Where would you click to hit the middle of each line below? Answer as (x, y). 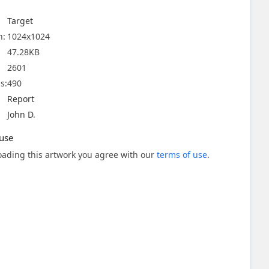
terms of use (182, 155)
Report (21, 99)
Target (20, 21)
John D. (21, 114)
